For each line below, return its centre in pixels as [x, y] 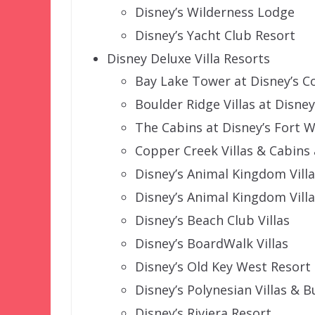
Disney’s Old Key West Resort [223, 266]
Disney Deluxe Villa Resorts [188, 58]
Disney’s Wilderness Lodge [215, 12]
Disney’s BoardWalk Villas [212, 243]
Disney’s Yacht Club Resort [215, 35]
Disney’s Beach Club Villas [212, 220]
